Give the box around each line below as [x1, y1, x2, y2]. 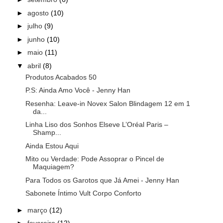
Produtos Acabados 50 [25, 73, 97, 81]
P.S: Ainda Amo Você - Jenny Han [25, 86, 130, 95]
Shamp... [32, 128, 61, 137]
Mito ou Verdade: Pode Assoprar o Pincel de [25, 155, 164, 163]
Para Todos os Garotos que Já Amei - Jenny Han [25, 176, 179, 184]
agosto [27, 8, 51, 17]
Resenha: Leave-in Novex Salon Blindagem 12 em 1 [25, 99, 190, 108]
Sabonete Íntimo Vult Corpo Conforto [25, 189, 141, 198]
